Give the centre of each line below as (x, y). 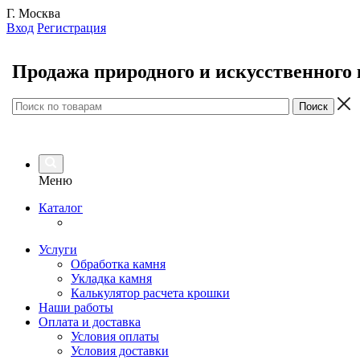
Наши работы (76, 307)
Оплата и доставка (90, 322)
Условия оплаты (115, 336)
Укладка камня (111, 278)
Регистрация (72, 28)
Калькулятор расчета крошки (150, 293)
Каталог (61, 208)
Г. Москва (33, 13)
